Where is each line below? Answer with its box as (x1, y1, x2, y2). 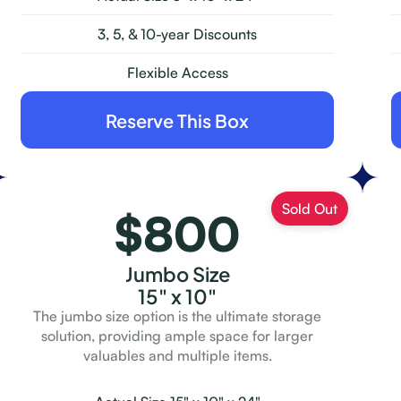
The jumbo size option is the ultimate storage (33, 307, 322, 325)
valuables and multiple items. (82, 346, 272, 364)
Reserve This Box (106, 104, 250, 134)
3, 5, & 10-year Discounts (98, 25, 258, 43)
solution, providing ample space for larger (41, 327, 314, 345)
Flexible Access (126, 64, 228, 81)
